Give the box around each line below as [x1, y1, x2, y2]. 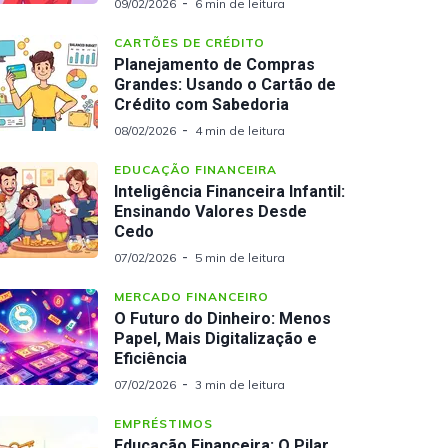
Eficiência [114, 349, 187, 368]
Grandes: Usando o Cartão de [114, 75, 336, 94]
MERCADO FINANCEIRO [114, 289, 269, 304]
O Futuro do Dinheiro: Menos [114, 309, 331, 328]
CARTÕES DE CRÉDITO [114, 35, 265, 50]
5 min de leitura [195, 250, 285, 265]
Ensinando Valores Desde [114, 202, 307, 221]
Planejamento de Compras [114, 55, 315, 74]
